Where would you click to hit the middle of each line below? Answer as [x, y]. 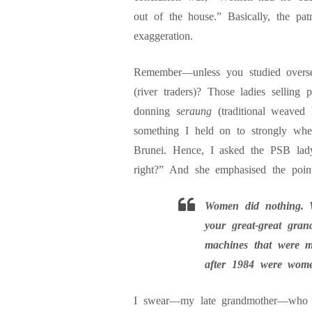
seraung [197, 111]
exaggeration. [163, 36]
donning [155, 111]
